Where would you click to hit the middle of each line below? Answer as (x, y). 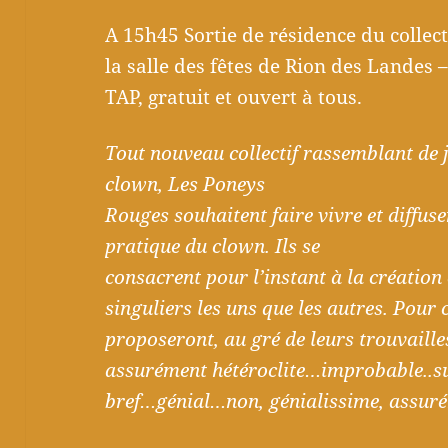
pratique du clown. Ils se (213, 246)
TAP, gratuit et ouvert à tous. (234, 97)
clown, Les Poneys (185, 184)
